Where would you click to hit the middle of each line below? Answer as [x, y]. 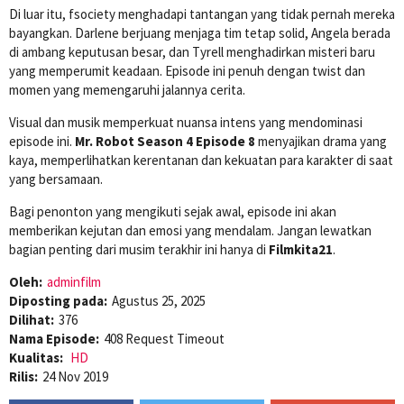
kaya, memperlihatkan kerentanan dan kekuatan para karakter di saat [201, 160]
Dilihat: [32, 319]
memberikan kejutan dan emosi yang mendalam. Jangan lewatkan [190, 230]
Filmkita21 [301, 249]
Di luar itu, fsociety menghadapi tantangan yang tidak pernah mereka [202, 14]
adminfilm [74, 281]
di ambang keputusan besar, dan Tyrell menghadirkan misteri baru [192, 51]
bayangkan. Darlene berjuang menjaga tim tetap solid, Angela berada [200, 32]
